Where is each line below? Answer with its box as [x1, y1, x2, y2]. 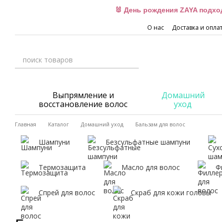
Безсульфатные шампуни [106, 137, 190, 147]
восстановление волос [39, 99, 128, 110]
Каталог [48, 120, 69, 128]
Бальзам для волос [135, 120, 185, 128]
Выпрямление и [52, 90, 114, 101]
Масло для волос [121, 163, 180, 172]
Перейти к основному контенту [8, 2, 114, 12]
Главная [15, 120, 36, 128]
